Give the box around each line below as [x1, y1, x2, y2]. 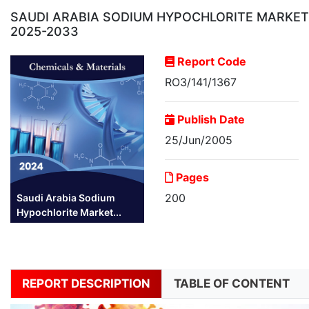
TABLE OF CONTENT [174, 277, 290, 291]
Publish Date [175, 112, 245, 127]
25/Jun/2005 [165, 133, 232, 148]
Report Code [175, 54, 246, 69]
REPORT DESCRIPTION [22, 277, 150, 291]
